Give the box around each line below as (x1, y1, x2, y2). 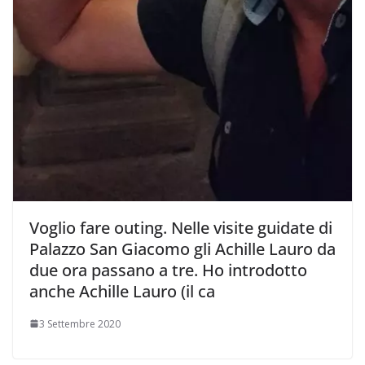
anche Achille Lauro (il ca (29, 279, 215, 302)
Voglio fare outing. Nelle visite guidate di (29, 216, 332, 239)
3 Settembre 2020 (39, 316, 121, 331)
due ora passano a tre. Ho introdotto (29, 258, 307, 281)
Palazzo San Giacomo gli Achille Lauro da (29, 237, 336, 260)
